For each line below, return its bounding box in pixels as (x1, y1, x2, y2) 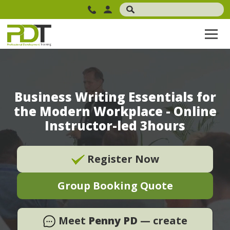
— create (138, 213, 187, 227)
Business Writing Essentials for (14, 88, 216, 105)
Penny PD (88, 213, 138, 227)
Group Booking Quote (57, 178, 173, 193)
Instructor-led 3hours (45, 117, 185, 134)
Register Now (84, 151, 159, 166)
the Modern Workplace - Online (13, 102, 217, 120)
